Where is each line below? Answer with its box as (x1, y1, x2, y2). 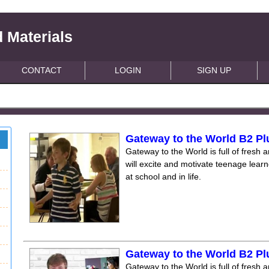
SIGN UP (197, 65, 232, 75)
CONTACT (22, 65, 62, 75)
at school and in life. (125, 172, 202, 181)
